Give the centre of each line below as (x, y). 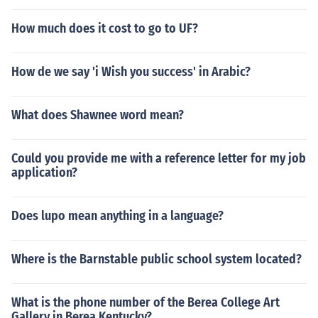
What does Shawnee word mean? (98, 115)
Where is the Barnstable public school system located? (157, 259)
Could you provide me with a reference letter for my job (159, 158)
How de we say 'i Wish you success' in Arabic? (131, 72)
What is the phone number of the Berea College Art (146, 302)
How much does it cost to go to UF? (105, 28)
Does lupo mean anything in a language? (117, 216)
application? (44, 172)
